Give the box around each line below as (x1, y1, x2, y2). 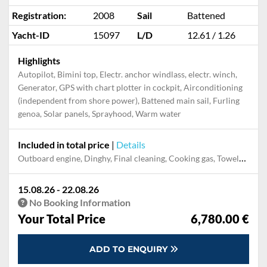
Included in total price (18, 139, 110, 150)
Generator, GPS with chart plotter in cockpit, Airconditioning (18, 82, 243, 92)
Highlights (18, 55, 60, 66)
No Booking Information (27, 197, 131, 208)
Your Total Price (18, 212, 105, 226)
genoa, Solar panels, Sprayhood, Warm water (18, 108, 181, 119)
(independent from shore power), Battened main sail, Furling (18, 95, 240, 105)
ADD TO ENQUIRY (89, 244, 170, 254)
